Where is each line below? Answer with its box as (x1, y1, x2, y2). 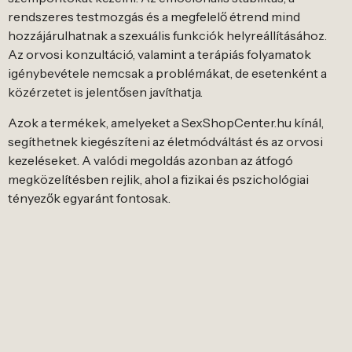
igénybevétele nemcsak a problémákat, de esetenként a (8, 65, 327, 82)
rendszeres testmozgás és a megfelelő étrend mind (8, 9, 300, 25)
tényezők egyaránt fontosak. (8, 189, 170, 206)
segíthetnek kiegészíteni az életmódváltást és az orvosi (8, 133, 323, 149)
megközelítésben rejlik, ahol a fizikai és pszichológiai (8, 170, 309, 187)
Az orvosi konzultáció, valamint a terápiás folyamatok (8, 46, 311, 63)
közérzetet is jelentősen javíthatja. (8, 84, 203, 101)
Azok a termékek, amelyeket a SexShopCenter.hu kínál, (8, 114, 324, 130)
